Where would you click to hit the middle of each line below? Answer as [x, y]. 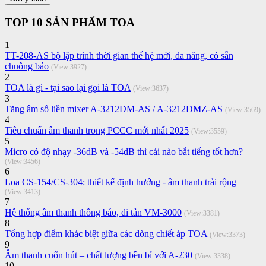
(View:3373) [227, 235]
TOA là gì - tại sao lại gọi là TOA [68, 88]
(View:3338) [213, 256]
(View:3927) [69, 67]
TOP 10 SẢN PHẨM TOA [70, 22]
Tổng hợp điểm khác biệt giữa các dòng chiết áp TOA [106, 234]
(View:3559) [209, 132]
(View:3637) [151, 89]
